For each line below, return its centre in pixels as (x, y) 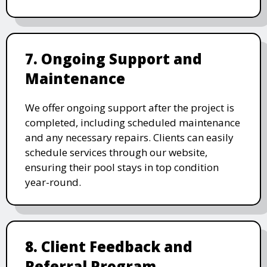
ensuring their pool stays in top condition (122, 167)
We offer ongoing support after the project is (130, 107)
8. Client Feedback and (109, 246)
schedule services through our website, (116, 152)
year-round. (53, 182)
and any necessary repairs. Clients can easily (129, 137)
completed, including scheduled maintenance (133, 122)
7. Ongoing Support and (114, 58)
